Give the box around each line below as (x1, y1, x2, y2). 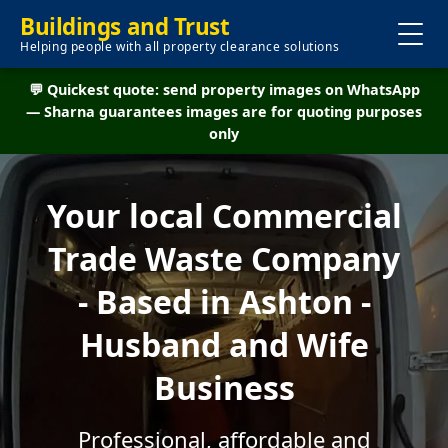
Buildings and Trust (20, 11, 230, 42)
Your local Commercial (46, 194, 402, 237)
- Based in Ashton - (77, 280, 371, 323)
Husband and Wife (79, 323, 369, 366)
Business (153, 366, 295, 409)
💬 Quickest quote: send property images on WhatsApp (28, 80, 420, 99)
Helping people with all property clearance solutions (20, 38, 340, 55)
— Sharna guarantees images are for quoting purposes (26, 102, 422, 121)
